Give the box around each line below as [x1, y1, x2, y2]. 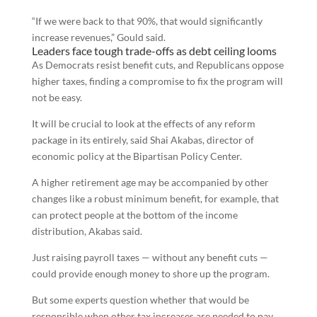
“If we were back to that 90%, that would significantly [31, 15, 263, 27]
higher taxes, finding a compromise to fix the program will [31, 75, 283, 87]
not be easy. [31, 91, 82, 103]
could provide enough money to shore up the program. [31, 267, 270, 279]
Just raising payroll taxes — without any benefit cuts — [31, 251, 268, 263]
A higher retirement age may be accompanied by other [31, 176, 269, 188]
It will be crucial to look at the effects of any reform [31, 117, 255, 129]
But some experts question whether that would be [31, 294, 249, 306]
